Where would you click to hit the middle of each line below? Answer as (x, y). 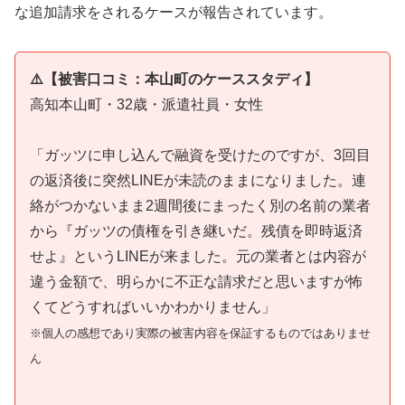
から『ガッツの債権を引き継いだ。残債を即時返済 (196, 231)
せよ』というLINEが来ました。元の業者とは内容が (198, 257)
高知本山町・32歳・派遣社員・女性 (146, 104)
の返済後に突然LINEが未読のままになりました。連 (198, 181)
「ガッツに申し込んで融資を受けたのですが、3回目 (200, 155)
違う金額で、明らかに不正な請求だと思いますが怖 (196, 282)
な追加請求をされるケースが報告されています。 (174, 12)
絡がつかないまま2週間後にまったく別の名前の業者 (200, 206)
